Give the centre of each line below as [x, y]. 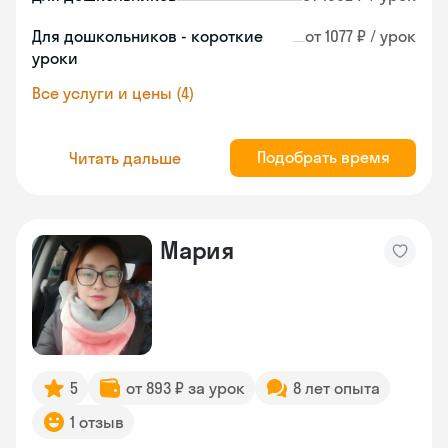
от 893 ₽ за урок [185, 388]
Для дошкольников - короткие [147, 36]
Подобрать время [323, 157]
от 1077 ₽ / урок [360, 36]
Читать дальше [125, 157]
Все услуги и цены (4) [113, 93]
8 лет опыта [336, 388]
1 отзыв [97, 422]
